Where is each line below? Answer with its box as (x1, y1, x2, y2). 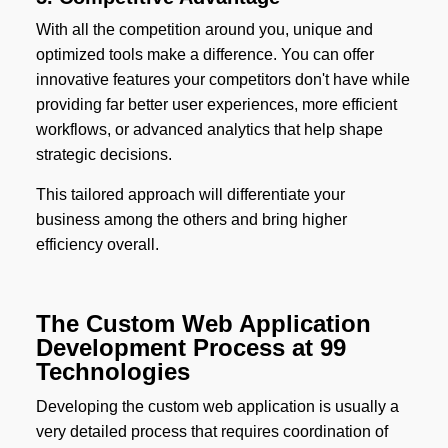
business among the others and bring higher (35, 211, 347, 229)
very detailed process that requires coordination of (35, 423, 388, 441)
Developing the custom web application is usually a (35, 398, 399, 416)
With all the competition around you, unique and (35, 21, 373, 39)
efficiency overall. (35, 236, 159, 254)
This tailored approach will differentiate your (35, 186, 345, 204)
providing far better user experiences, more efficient (35, 96, 397, 114)
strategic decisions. (35, 146, 172, 164)
